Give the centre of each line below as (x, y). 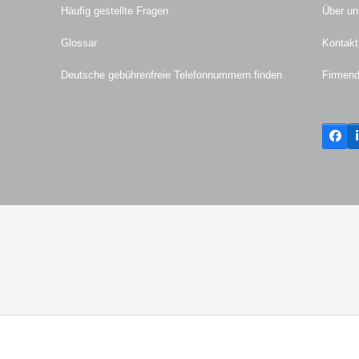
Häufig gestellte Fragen (114, 11)
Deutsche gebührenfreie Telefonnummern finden (171, 75)
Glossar (79, 43)
